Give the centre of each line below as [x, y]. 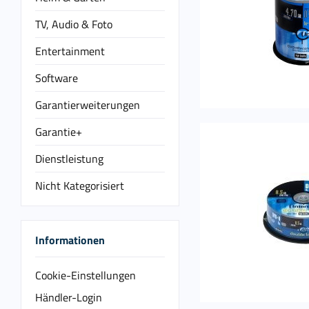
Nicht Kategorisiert [80, 186]
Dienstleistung [69, 159]
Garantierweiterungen [88, 105]
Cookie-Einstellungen [86, 275]
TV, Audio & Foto [74, 24]
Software [57, 78]
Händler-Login [69, 297]
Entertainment [70, 51]
